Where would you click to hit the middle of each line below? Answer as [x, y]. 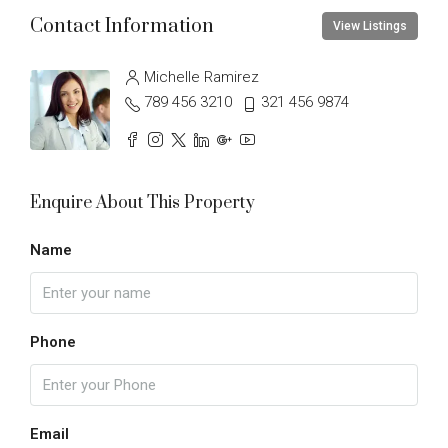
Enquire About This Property [142, 203]
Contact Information [122, 26]
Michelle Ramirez [201, 77]
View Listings [370, 26]
